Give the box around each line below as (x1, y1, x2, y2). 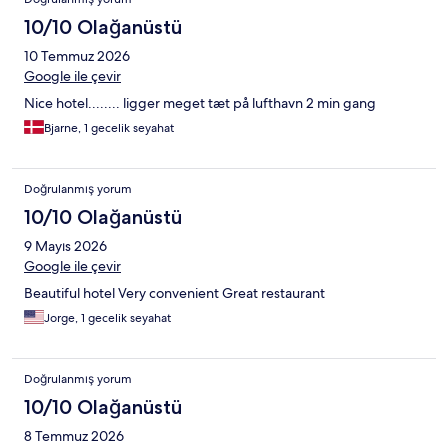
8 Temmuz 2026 (24, 426, 124, 445)
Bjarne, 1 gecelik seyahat (44, 119, 174, 136)
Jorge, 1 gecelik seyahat (44, 309, 171, 326)
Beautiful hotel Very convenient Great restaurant (24, 283, 325, 302)
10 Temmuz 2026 (24, 46, 130, 65)
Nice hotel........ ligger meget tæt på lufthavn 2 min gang (24, 93, 376, 112)
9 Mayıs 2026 (24, 236, 107, 255)
